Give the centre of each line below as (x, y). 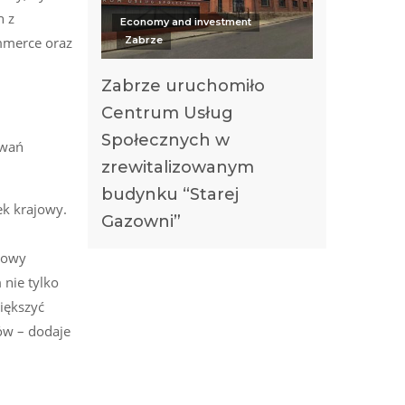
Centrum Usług (167, 113)
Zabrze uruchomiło (183, 86)
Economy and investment (185, 22)
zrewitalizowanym (178, 168)
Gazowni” (141, 222)
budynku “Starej (170, 195)
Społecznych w (165, 141)
